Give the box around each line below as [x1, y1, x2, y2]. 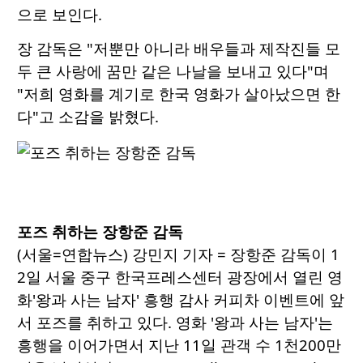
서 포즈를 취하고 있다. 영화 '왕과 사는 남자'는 [17, 312, 333, 333]
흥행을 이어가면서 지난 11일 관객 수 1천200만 [17, 335, 341, 356]
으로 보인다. [17, 4, 102, 25]
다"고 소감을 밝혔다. [17, 106, 159, 127]
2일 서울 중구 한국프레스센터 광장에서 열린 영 [17, 267, 343, 288]
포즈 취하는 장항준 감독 [17, 221, 183, 242]
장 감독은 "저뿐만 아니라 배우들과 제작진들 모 [17, 38, 340, 59]
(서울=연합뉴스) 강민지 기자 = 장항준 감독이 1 [17, 244, 340, 265]
